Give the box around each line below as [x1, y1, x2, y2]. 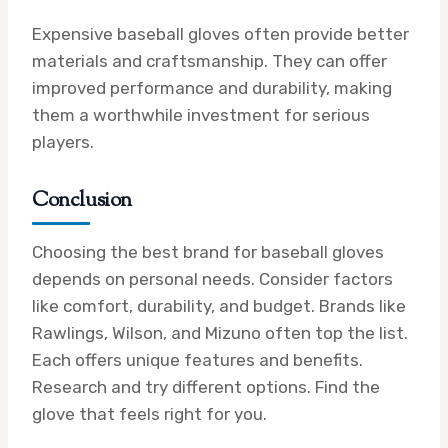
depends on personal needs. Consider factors [32, 268, 393, 289]
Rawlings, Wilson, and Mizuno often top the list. [32, 322, 408, 343]
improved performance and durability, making [32, 77, 392, 98]
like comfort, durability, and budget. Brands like [32, 295, 406, 316]
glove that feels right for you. [32, 403, 267, 424]
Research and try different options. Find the [32, 376, 380, 397]
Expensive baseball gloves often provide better [32, 23, 409, 44]
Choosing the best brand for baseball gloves [32, 241, 384, 262]
